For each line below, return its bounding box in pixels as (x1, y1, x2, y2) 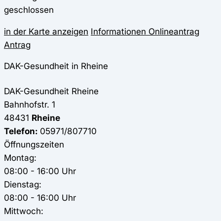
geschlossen (4, 4, 54, 15)
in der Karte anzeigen (4, 26, 88, 37)
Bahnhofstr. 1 (4, 99, 55, 110)
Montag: (4, 152, 37, 163)
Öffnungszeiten (4, 139, 64, 149)
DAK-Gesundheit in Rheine (4, 60, 108, 71)
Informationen (91, 26, 146, 37)
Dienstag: (4, 179, 41, 189)
